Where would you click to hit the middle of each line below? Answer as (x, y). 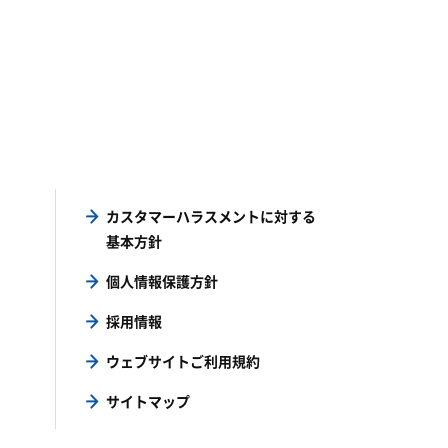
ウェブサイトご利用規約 (183, 361)
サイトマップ (148, 401)
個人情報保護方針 (162, 281)
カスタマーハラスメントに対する (211, 216)
